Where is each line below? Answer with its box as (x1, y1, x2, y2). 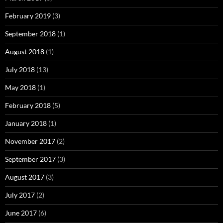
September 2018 (5, 29, 56, 38)
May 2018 (5, 83, 36, 92)
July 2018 (5, 65, 35, 74)
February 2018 (5, 101, 51, 110)
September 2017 (5, 155, 56, 164)
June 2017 (5, 209, 37, 218)
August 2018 (5, 47, 44, 56)
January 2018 (5, 119, 47, 128)
